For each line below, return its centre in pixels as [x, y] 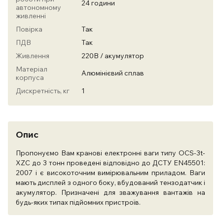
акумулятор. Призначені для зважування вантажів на [110, 192]
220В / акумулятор [113, 56]
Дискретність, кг [43, 91]
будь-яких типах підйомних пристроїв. [78, 202]
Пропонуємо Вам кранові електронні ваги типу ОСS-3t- [110, 153]
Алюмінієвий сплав [113, 73]
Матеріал [32, 69]
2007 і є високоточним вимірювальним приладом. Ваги [110, 173]
